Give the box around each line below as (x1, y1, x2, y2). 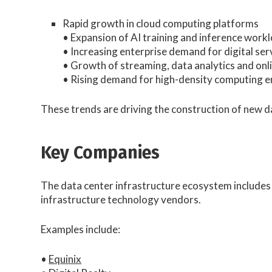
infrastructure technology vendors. (41, 193, 202, 206)
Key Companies (41, 141, 160, 163)
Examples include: (41, 223, 121, 236)
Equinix (49, 252, 82, 265)
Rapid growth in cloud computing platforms (63, 17, 259, 30)
